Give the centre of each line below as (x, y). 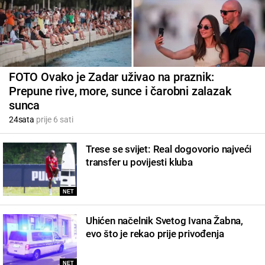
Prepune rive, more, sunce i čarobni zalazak (120, 91)
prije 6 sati (54, 119)
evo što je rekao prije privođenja (155, 233)
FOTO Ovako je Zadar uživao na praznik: (112, 77)
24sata (22, 119)
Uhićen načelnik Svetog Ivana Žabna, (165, 220)
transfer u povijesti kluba (139, 162)
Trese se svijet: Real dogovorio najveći (169, 149)
